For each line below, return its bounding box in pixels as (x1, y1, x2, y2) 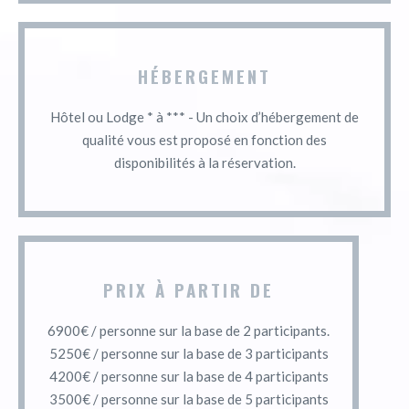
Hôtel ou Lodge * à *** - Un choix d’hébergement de (50, 108, 359, 125)
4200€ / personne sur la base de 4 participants (48, 367, 329, 384)
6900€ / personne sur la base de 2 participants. (47, 321, 330, 339)
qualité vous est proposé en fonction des (82, 131, 327, 148)
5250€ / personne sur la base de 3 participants (48, 344, 329, 362)
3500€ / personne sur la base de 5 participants (48, 390, 329, 407)
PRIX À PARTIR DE (103, 276, 274, 302)
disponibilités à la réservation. (113, 153, 296, 171)
